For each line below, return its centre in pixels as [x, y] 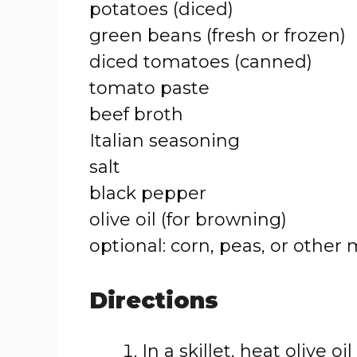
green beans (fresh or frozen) [218, 35]
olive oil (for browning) [188, 220]
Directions [154, 300]
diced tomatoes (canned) [201, 62]
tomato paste [149, 88]
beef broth [136, 114]
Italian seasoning [165, 141]
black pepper [148, 193]
